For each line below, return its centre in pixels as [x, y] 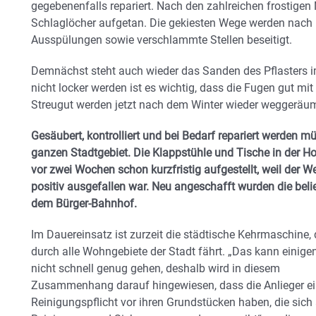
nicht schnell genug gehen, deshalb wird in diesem [156, 268]
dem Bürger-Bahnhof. [84, 203]
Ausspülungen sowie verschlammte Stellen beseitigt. [162, 39]
